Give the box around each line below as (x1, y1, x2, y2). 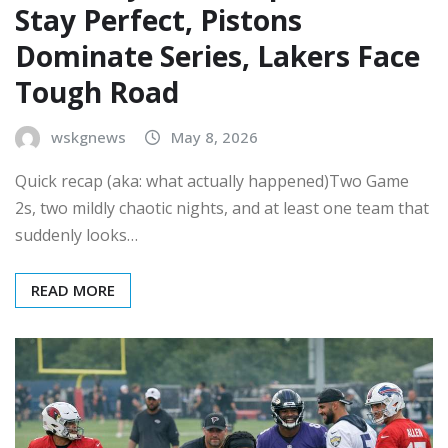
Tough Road (15, 72, 179, 111)
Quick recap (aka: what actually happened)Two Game (15, 169, 409, 192)
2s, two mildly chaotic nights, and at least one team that (15, 196, 429, 219)
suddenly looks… (15, 223, 138, 246)
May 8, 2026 (171, 126, 258, 147)
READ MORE (31, 279, 115, 300)
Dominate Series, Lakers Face (15, 36, 420, 75)
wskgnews (51, 126, 126, 147)
